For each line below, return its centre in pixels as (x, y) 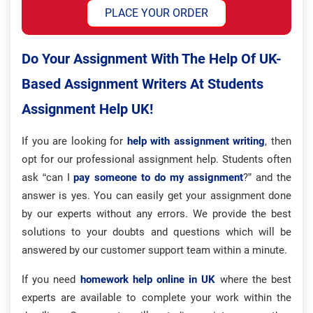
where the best (254, 279)
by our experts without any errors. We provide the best (156, 214)
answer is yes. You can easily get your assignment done (156, 196)
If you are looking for (73, 141)
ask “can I (46, 177)
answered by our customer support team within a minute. (154, 250)
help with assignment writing (196, 141)
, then (278, 141)
